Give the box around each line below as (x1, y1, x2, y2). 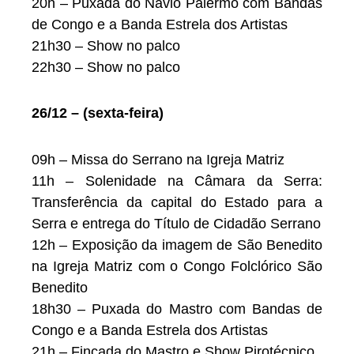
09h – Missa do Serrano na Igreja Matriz (32, 151, 288, 168)
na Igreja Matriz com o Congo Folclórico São (32, 258, 322, 274)
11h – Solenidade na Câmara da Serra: (32, 172, 322, 189)
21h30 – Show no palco (32, 37, 180, 54)
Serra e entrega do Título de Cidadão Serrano (32, 215, 321, 232)
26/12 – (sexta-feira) (32, 105, 164, 122)
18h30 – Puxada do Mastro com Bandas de (32, 300, 322, 317)
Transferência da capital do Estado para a (32, 194, 322, 210)
